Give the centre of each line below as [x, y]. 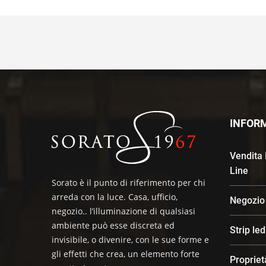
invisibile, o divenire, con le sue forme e [130, 239]
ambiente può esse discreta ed [113, 225]
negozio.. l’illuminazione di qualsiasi [123, 211]
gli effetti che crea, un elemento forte [126, 254]
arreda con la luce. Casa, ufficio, [115, 197]
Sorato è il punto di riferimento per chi [129, 182]
